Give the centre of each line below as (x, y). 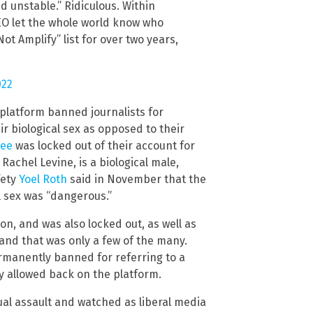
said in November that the (137, 180)
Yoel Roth (43, 180)
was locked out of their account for (104, 146)
